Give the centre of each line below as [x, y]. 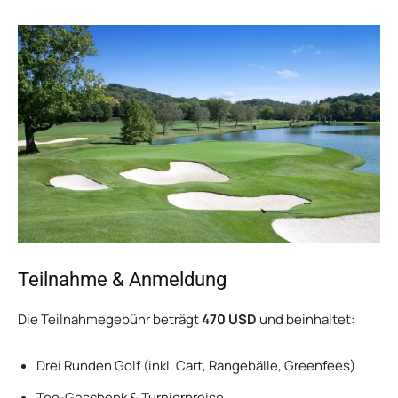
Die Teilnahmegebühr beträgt [110, 319]
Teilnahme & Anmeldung [122, 279]
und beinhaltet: [306, 319]
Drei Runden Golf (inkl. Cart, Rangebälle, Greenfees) [196, 365]
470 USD [229, 319]
